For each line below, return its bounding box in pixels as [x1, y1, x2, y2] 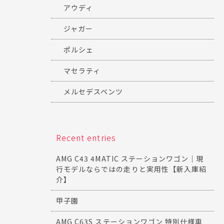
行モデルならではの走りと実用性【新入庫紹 [56, 164, 206, 174]
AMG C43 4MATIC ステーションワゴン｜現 [56, 153, 204, 164]
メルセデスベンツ [63, 86, 123, 97]
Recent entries [56, 131, 116, 144]
